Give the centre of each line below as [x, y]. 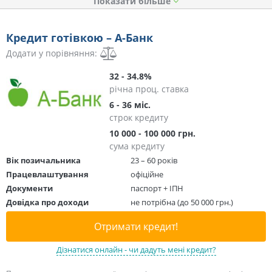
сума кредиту [137, 146]
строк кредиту [139, 117]
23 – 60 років [154, 160]
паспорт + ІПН [157, 188]
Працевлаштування [47, 174]
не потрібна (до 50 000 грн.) [182, 202]
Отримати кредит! [136, 226]
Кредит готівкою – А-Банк [80, 37]
